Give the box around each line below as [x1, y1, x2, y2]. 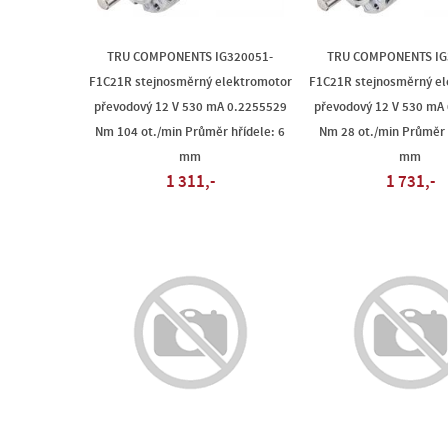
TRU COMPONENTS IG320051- [107, 50, 273, 64]
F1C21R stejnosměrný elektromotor [88, 75, 292, 89]
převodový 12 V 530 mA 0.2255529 [93, 100, 287, 114]
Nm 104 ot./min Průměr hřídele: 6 [95, 125, 285, 139]
